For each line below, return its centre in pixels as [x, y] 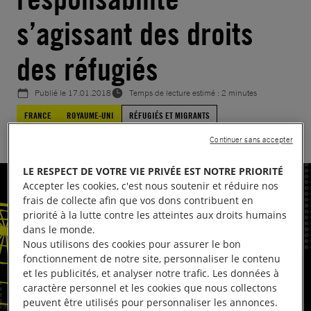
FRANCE [38, 115]
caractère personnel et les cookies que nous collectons [150, 288]
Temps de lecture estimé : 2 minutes [193, 93]
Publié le [51, 93]
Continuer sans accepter [251, 140]
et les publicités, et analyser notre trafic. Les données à [151, 274]
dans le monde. [59, 230]
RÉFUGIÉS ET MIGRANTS [169, 115]
